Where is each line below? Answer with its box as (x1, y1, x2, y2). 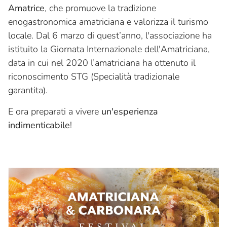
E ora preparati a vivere (8, 105, 101, 118)
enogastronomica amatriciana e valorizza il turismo (8, 16, 208, 28)
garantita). (8, 84, 48, 96)
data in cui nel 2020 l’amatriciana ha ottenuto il (8, 57, 196, 69)
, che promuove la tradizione (45, 2, 156, 14)
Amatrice (8, 2, 45, 14)
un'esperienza (101, 105, 158, 118)
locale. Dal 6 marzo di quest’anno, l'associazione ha (8, 29, 212, 42)
